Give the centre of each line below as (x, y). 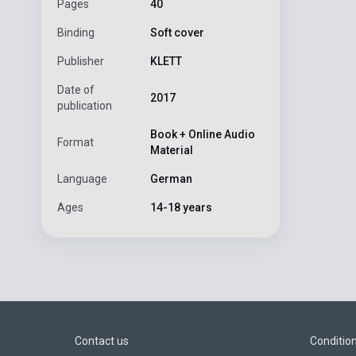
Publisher (81, 61)
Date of (76, 89)
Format (75, 142)
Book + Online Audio (202, 134)
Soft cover (177, 32)
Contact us (102, 341)
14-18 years (181, 207)
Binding (76, 32)
